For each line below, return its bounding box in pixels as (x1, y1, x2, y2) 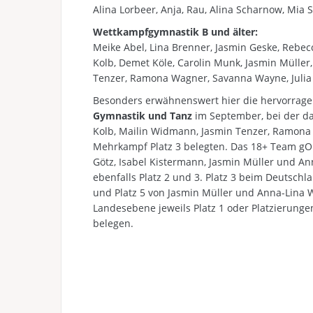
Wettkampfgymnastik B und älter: (93, 25, 258, 38)
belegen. (93, 217, 133, 230)
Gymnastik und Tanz (93, 109, 192, 122)
